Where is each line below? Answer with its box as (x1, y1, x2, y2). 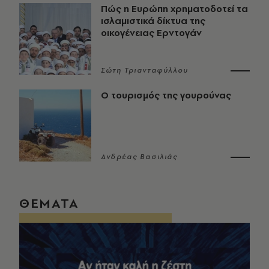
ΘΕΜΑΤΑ (19, 194, 79, 213)
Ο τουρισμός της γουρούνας (101, 89, 231, 102)
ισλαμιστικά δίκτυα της (101, 14, 205, 28)
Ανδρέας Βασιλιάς (101, 152, 178, 162)
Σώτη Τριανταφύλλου (101, 65, 189, 76)
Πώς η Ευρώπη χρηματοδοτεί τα (101, 2, 248, 16)
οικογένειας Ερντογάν (101, 26, 202, 40)
